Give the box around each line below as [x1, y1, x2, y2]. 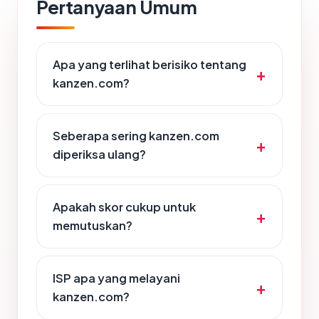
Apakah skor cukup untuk [53, 199, 196, 215]
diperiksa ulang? [53, 147, 146, 162]
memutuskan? [53, 218, 132, 234]
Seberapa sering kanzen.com [53, 128, 219, 144]
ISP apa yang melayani [53, 271, 180, 286]
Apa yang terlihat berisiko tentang [53, 57, 246, 73]
